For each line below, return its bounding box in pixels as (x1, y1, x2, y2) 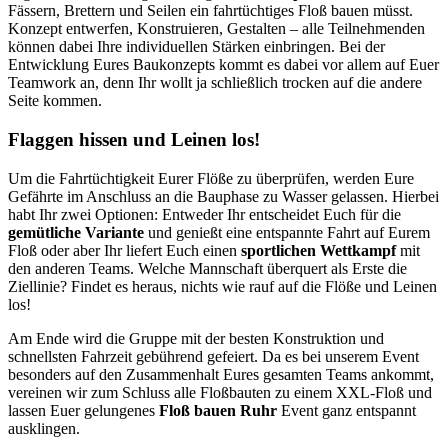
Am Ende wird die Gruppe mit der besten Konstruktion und (8, 329, 384, 347)
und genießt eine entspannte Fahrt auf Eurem (144, 223, 430, 241)
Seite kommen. (8, 92, 102, 110)
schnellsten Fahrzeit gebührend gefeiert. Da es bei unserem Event (8, 347, 419, 365)
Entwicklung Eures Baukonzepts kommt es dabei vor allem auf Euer (8, 56, 439, 74)
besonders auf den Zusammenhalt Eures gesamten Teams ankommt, (8, 365, 434, 383)
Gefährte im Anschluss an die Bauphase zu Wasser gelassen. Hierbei (8, 187, 439, 205)
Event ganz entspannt (277, 401, 416, 419)
